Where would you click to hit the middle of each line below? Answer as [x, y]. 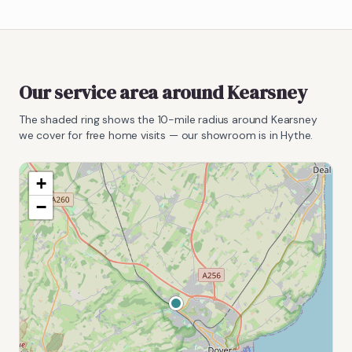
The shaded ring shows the [88, 119]
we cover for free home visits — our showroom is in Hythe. [166, 135]
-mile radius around [220, 119]
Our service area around [123, 92]
